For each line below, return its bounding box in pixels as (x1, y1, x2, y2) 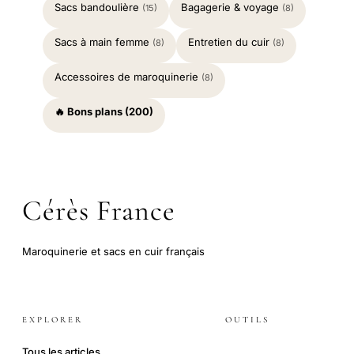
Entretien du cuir (188, 35, 273, 48)
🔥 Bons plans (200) (55, 104, 153, 118)
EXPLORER (22, 314, 83, 325)
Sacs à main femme (55, 35, 153, 48)
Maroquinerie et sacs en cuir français (22, 244, 205, 258)
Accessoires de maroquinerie (55, 70, 201, 83)
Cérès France (22, 193, 175, 228)
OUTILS (225, 314, 269, 325)
